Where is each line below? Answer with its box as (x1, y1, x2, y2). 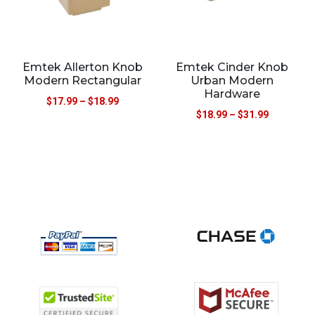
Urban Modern (191, 73, 274, 87)
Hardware (204, 86, 261, 101)
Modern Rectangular (24, 73, 142, 87)
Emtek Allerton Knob (22, 60, 143, 74)
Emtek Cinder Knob (176, 60, 289, 74)
